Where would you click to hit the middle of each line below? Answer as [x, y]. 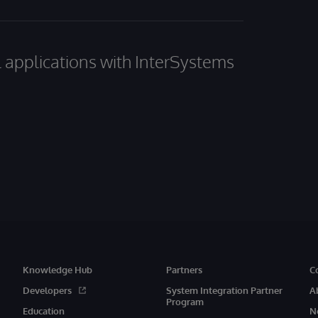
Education [43, 311]
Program [185, 302]
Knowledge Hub [57, 270]
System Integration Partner [224, 290]
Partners [184, 270]
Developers [47, 290]
